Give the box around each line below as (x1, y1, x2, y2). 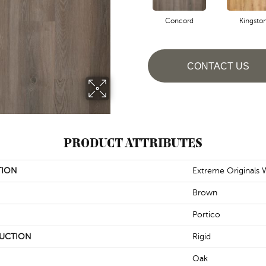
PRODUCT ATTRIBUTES (64, 133, 202, 153)
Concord (164, 17, 194, 25)
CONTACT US (186, 61, 249, 71)
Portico (192, 210, 220, 219)
